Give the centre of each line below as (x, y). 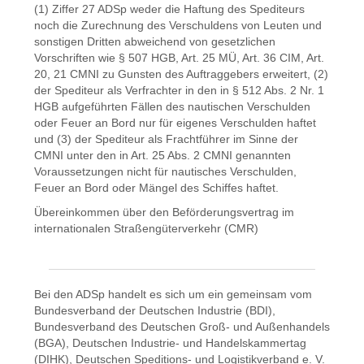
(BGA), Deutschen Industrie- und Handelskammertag (170, 343)
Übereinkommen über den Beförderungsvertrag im (164, 212)
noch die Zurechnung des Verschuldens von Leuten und (178, 25)
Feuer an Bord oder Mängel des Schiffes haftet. (156, 188)
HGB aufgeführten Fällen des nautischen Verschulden (172, 106)
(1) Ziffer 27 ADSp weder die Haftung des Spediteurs (169, 9)
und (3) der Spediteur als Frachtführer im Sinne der (166, 139)
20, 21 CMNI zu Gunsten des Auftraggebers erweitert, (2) (181, 74)
